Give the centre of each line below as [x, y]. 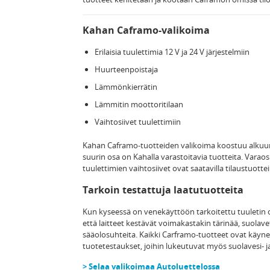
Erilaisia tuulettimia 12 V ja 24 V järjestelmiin [172, 52]
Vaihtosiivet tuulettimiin [138, 121]
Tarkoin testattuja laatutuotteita [163, 190]
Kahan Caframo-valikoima [146, 30]
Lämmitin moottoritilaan [139, 104]
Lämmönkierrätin [126, 86]
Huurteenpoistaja [126, 69]
